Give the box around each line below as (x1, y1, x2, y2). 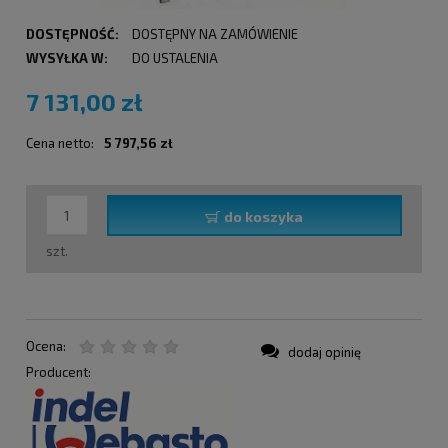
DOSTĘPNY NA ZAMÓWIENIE (131, 26, 298, 43)
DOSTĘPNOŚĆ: (26, 26, 119, 43)
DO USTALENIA (131, 50, 218, 67)
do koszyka (224, 208, 304, 226)
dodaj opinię (288, 343, 361, 360)
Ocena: (26, 337, 66, 354)
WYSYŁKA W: (26, 50, 108, 67)
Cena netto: (26, 135, 94, 152)
